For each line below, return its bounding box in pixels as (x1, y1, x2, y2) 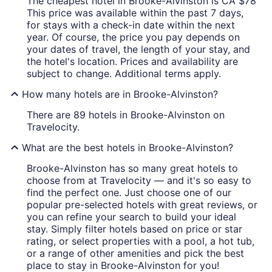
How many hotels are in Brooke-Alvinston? (22, 87, 218, 100)
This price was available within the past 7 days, (27, 6, 243, 19)
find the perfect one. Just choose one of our (27, 186, 231, 199)
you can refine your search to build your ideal (27, 210, 236, 223)
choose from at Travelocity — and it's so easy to (27, 174, 251, 186)
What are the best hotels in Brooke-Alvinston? (22, 141, 233, 154)
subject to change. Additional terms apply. (27, 67, 221, 80)
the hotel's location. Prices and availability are (27, 55, 238, 67)
